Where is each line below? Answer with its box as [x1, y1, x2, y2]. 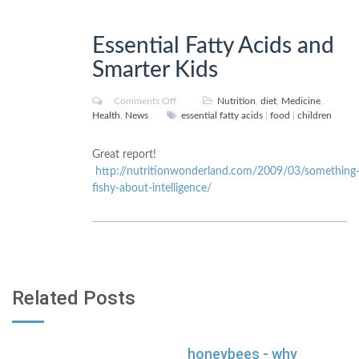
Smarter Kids [92, 58, 218, 81]
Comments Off [114, 96, 176, 106]
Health [92, 111, 120, 120]
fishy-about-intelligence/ [92, 183, 212, 194]
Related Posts [12, 287, 135, 309]
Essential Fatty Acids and [92, 34, 334, 57]
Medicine [281, 96, 321, 106]
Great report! [92, 149, 156, 160]
